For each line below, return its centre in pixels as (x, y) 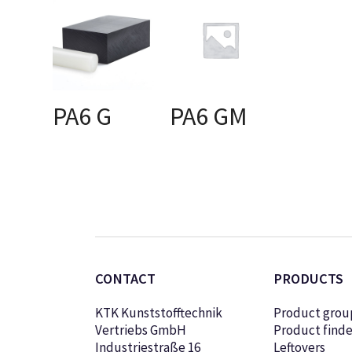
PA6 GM (209, 117)
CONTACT (126, 279)
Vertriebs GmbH (141, 330)
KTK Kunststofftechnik (159, 313)
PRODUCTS (308, 279)
